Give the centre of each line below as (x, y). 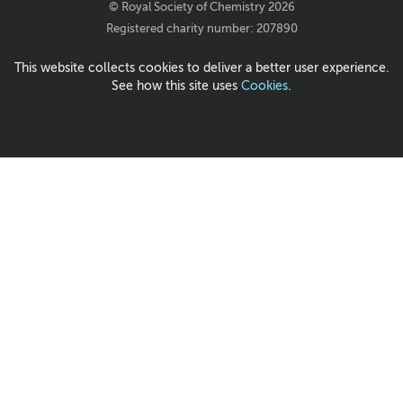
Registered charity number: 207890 (201, 28)
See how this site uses (176, 86)
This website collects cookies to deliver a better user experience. (201, 68)
